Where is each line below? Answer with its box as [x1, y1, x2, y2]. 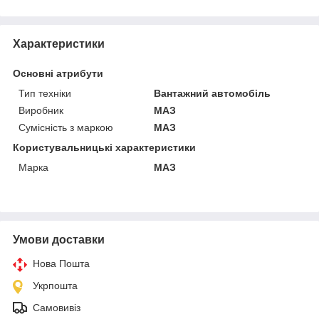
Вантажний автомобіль [154, 87, 271, 99]
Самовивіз [33, 301, 80, 313]
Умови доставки [13, 233, 105, 246]
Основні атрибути [13, 67, 103, 79]
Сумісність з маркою [19, 121, 113, 133]
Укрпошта [33, 279, 78, 291]
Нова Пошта [33, 257, 90, 269]
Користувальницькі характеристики [13, 141, 196, 153]
